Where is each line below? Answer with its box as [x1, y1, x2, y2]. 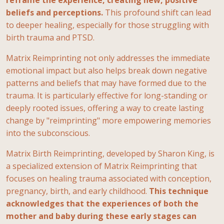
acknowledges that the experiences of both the [6, 197, 198, 209]
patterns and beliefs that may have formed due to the [6, 77, 206, 88]
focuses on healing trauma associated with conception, [6, 172, 211, 184]
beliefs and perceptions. [6, 6, 103, 18]
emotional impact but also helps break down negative [6, 64, 207, 76]
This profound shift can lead [103, 6, 211, 18]
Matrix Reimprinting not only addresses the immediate [6, 52, 210, 63]
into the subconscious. [6, 127, 90, 138]
